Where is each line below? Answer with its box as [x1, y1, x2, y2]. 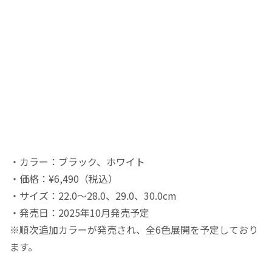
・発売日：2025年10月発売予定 [10, 205, 149, 220]
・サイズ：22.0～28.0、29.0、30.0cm [10, 188, 177, 203]
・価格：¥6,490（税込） [10, 171, 118, 186]
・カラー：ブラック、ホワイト [10, 154, 145, 169]
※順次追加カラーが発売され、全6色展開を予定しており [10, 222, 258, 237]
